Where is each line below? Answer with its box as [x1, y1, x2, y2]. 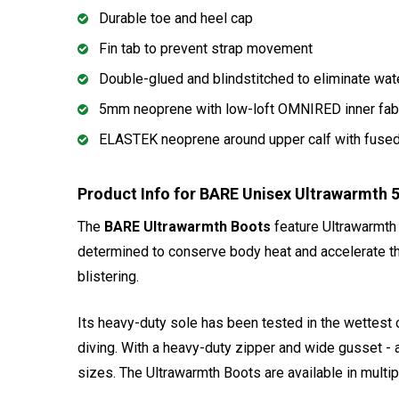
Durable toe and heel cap [99, 9, 253, 27]
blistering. [77, 267, 139, 285]
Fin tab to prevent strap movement [99, 39, 313, 57]
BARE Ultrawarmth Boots [104, 217, 271, 235]
